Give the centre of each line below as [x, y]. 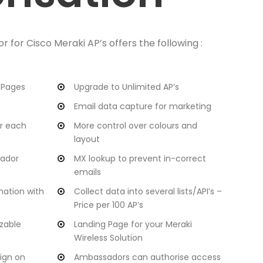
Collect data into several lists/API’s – [148, 192]
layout [87, 139]
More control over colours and [136, 126]
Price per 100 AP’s [109, 205]
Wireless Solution [108, 238]
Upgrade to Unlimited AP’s [127, 87]
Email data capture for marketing [143, 107]
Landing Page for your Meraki [133, 225]
